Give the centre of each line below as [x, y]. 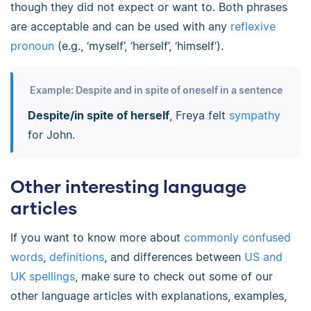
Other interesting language [128, 186]
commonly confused [237, 238]
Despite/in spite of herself [98, 115]
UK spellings [43, 277]
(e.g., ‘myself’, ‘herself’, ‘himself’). [139, 46]
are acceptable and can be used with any [120, 27]
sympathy [254, 115]
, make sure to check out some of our [174, 277]
